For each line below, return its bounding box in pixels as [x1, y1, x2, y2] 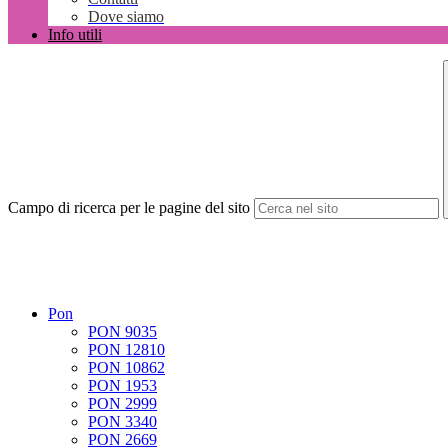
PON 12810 [88, 341, 165, 359]
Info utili [48, 26, 102, 44]
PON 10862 [88, 359, 165, 377]
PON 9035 [88, 323, 157, 341]
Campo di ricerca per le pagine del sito [8, 199, 250, 217]
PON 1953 [88, 377, 157, 395]
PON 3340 [88, 413, 157, 431]
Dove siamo [88, 8, 164, 26]
